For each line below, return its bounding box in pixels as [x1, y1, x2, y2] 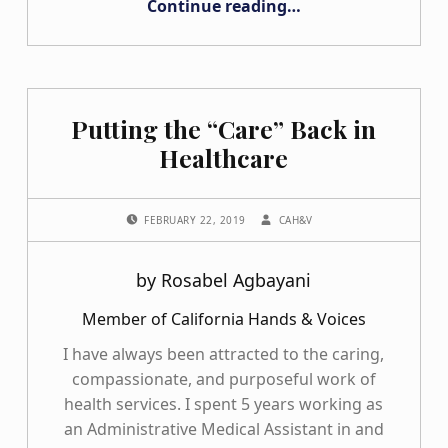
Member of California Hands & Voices [81, 308, 366, 331]
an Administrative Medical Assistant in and [63, 418, 384, 441]
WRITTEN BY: [278, 203, 296, 218]
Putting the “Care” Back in [71, 112, 377, 146]
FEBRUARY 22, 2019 [144, 213, 250, 228]
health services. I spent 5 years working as [64, 393, 384, 416]
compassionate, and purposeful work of [71, 368, 376, 391]
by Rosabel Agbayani [136, 268, 312, 293]
